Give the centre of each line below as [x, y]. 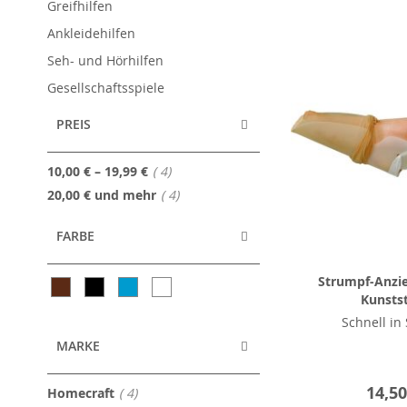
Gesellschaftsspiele [106, 88]
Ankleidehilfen [91, 33]
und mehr [124, 195]
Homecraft [81, 393]
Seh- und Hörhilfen [105, 60]
